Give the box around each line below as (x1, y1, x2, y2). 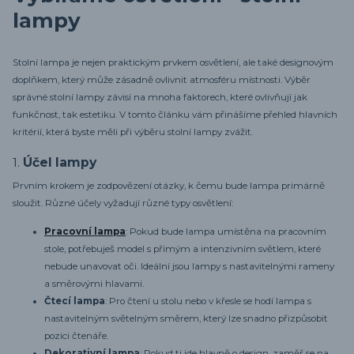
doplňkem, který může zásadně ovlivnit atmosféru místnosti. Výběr (13, 74, 311, 86)
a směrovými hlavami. (44, 277, 144, 289)
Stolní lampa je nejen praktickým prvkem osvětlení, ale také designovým (13, 57, 333, 69)
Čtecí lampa (44, 295, 105, 307)
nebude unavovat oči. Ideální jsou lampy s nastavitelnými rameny (44, 260, 334, 272)
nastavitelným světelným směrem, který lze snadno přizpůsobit (44, 312, 328, 324)
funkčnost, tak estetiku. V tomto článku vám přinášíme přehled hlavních (13, 109, 337, 121)
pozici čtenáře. (44, 330, 108, 341)
